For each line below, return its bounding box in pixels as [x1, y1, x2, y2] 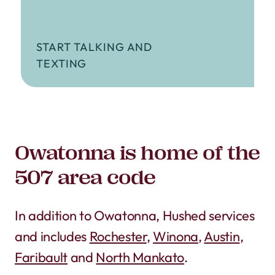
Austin [204, 227, 240, 245]
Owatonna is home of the [15, 141, 260, 165]
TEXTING [36, 56, 87, 71]
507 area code [15, 166, 156, 189]
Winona [153, 227, 199, 245]
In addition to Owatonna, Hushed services [15, 206, 255, 224]
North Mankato [96, 248, 185, 266]
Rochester [89, 227, 147, 245]
